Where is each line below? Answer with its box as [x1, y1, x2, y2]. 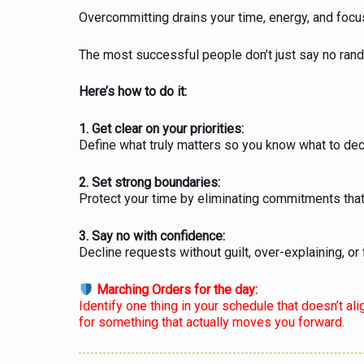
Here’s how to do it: [79, 84, 187, 100]
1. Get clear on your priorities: [79, 121, 244, 137]
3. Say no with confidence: [79, 228, 225, 245]
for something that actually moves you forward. [79, 314, 344, 330]
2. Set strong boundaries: [79, 175, 220, 191]
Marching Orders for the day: [93, 281, 258, 297]
